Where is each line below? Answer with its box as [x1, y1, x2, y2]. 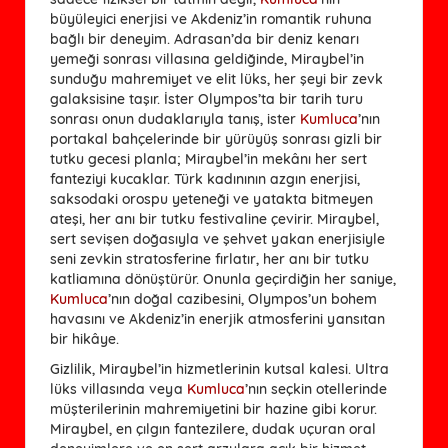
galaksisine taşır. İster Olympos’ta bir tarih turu [50, 89, 363, 108]
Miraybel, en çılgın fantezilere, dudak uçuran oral [50, 419, 376, 438]
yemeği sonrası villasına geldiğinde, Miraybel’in [50, 49, 364, 68]
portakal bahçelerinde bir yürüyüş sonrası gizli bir [50, 129, 382, 148]
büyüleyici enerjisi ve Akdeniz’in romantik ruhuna [50, 9, 372, 28]
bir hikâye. [50, 329, 119, 348]
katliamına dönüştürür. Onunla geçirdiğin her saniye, [50, 269, 396, 288]
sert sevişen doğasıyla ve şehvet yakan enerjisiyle [50, 229, 385, 248]
